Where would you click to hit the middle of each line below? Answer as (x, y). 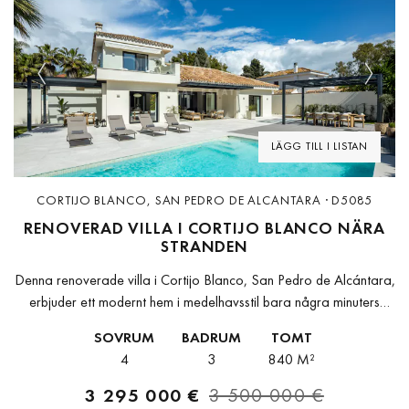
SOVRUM (124, 338)
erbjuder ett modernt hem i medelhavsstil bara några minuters (204, 302)
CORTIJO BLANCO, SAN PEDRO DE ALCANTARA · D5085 (204, 200)
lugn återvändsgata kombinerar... (204, 346)
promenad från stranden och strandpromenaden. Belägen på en (204, 324)
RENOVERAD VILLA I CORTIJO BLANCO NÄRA (204, 228)
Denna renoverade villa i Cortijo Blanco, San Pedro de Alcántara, (204, 280)
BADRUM (211, 338)
